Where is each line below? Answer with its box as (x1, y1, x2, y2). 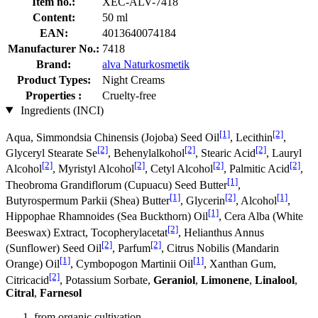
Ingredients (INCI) (17, 104, 104, 116)
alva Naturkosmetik (102, 57, 190, 70)
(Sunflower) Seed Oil (6, 242, 102, 255)
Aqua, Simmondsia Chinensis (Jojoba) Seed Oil (6, 131, 219, 143)
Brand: (36, 57, 71, 70)
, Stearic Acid (195, 147, 256, 160)
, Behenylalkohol (108, 147, 185, 160)
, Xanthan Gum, (204, 258, 276, 270)
